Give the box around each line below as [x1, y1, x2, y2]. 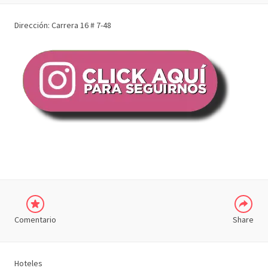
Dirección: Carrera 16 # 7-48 [14, 20, 111, 31]
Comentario [14, 214, 56, 225]
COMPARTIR [195, 141, 233, 150]
